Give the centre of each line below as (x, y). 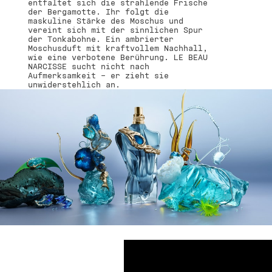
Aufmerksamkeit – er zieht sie (98, 75)
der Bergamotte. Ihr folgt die (98, 12)
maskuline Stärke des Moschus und (106, 21)
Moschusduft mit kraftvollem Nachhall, (118, 48)
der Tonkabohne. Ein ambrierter (101, 39)
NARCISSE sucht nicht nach (89, 66)
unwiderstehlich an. (74, 84)
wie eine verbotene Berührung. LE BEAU (118, 57)
